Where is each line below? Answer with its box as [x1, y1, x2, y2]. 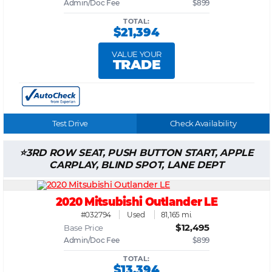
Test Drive [52, 118, 88, 128]
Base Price [64, 222, 104, 233]
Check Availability [169, 118, 237, 128]
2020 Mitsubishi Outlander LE [56, 194, 217, 209]
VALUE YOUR [112, 49, 161, 59]
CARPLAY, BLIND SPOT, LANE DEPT [49, 158, 224, 171]
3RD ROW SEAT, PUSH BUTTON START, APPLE [25, 146, 254, 158]
